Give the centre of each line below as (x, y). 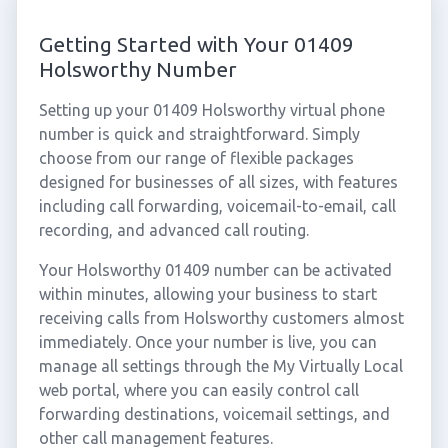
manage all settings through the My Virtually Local (220, 366)
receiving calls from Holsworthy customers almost (221, 318)
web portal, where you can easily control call (198, 390)
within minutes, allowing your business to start (207, 294)
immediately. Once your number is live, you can (207, 342)
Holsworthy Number (137, 69)
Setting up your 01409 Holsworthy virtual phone (211, 110)
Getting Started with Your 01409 (196, 44)
